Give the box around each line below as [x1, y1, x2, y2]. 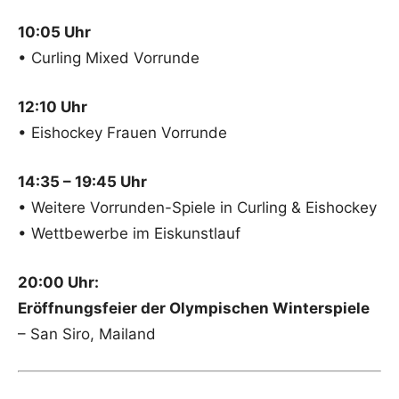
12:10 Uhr [18, 98, 87, 117]
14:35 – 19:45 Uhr [18, 173, 147, 191]
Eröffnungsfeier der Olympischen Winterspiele [18, 299, 370, 318]
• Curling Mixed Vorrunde [18, 49, 199, 68]
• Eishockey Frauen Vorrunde [18, 124, 227, 142]
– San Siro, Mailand [18, 325, 156, 344]
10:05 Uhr [18, 23, 91, 42]
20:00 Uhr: [18, 273, 99, 292]
